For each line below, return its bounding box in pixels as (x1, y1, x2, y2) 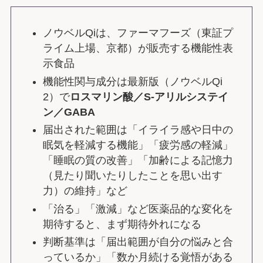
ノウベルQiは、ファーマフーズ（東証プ (42, 27, 233, 39)
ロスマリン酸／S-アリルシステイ (69, 90, 228, 103)
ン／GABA (42, 106, 95, 118)
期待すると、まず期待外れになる (42, 218, 201, 230)
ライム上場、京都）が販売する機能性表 (42, 42, 233, 55)
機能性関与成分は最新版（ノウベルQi (42, 75, 222, 87)
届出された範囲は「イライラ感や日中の (42, 124, 233, 136)
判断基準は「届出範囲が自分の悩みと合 (42, 236, 233, 248)
